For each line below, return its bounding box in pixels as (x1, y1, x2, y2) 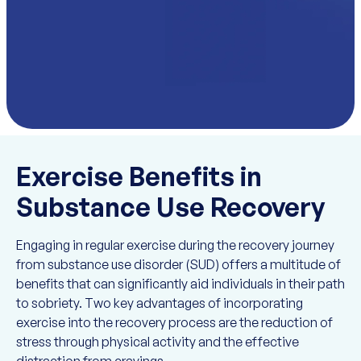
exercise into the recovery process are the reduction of (16, 314, 333, 330)
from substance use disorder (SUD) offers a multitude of (16, 256, 341, 272)
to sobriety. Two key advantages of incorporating (16, 295, 303, 311)
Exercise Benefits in (16, 160, 262, 193)
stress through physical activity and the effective (16, 334, 299, 350)
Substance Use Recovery (16, 191, 325, 223)
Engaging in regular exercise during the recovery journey (16, 237, 334, 253)
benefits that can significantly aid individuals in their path (16, 276, 345, 292)
